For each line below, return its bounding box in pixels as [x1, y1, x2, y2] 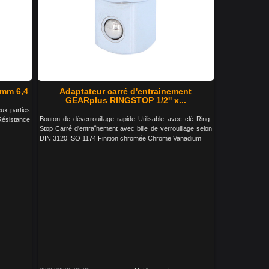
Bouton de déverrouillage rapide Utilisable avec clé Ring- [39, 115, 212, 123]
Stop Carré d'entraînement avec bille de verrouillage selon [39, 125, 212, 133]
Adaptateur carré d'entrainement [59, 86, 192, 97]
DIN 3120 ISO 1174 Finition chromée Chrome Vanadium [39, 134, 201, 142]
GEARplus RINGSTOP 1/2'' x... [65, 95, 186, 106]
